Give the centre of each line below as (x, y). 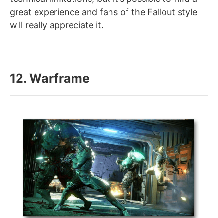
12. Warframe (50, 79)
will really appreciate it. (57, 25)
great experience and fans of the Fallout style (103, 12)
